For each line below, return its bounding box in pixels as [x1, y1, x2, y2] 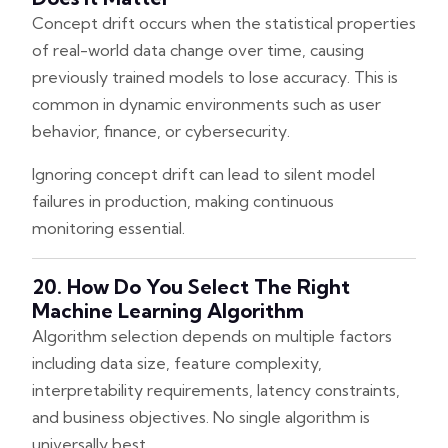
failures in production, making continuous [32, 190, 334, 211]
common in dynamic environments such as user [32, 93, 381, 114]
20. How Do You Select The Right [32, 273, 350, 299]
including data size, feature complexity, [32, 352, 322, 373]
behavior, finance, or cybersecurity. [32, 120, 290, 141]
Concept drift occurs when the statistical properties [32, 12, 416, 33]
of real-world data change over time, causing [32, 39, 364, 60]
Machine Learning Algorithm [32, 297, 304, 323]
